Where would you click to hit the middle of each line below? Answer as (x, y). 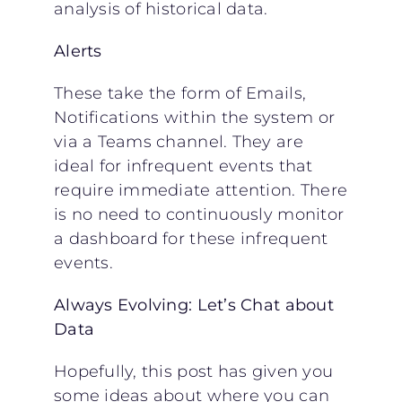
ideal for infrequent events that (183, 166)
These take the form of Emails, (180, 93)
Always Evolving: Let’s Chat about (193, 305)
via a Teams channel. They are (178, 141)
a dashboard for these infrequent (191, 238)
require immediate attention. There (201, 190)
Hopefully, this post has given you (193, 371)
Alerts (78, 51)
